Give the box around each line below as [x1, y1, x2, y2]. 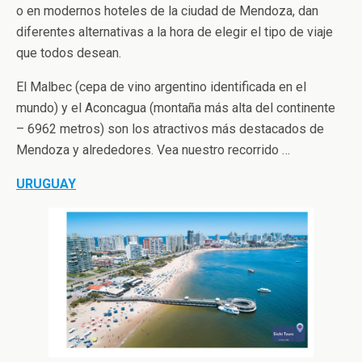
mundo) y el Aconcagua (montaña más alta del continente [16, 100, 335, 116]
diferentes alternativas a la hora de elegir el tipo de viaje [16, 24, 333, 40]
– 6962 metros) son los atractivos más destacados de [16, 121, 324, 137]
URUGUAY [16, 176, 76, 192]
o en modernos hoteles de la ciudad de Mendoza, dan [16, 3, 318, 19]
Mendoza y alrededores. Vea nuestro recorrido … [16, 142, 290, 158]
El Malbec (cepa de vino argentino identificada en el [16, 79, 306, 95]
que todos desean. [16, 45, 121, 61]
